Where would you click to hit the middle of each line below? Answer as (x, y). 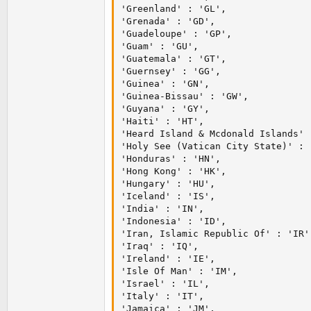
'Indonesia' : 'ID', (174, 221)
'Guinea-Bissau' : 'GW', (185, 96)
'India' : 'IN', (162, 209)
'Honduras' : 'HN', (171, 159)
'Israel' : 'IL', (165, 284)
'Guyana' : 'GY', (165, 109)
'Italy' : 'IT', (162, 296)
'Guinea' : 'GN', (165, 84)
